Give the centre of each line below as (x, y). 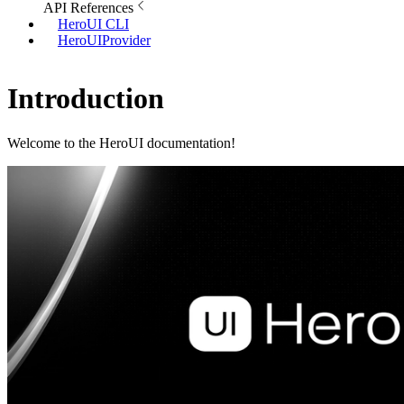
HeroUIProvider (104, 40)
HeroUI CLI (93, 24)
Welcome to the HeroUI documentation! (121, 142)
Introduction (86, 99)
